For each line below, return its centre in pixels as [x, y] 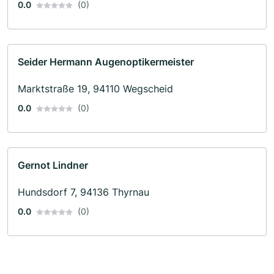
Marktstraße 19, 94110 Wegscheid [95, 88]
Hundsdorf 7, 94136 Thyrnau [83, 192]
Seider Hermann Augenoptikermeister [106, 61]
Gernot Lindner [53, 165]
